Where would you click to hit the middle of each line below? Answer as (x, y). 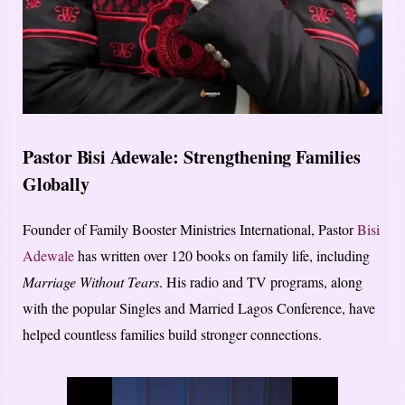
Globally (56, 184)
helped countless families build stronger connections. (172, 334)
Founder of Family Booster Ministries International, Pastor (190, 230)
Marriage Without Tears (91, 282)
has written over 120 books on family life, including (222, 256)
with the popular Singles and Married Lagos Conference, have (199, 308)
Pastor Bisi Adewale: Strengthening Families (192, 157)
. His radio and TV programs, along (261, 282)
